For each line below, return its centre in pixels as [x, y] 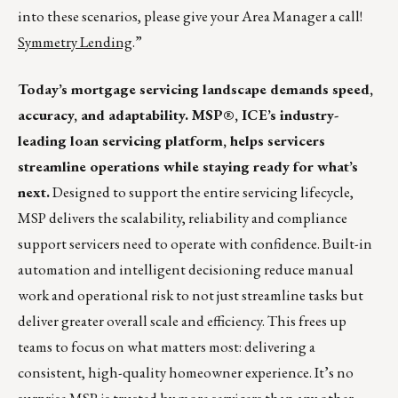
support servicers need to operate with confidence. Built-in [195, 244]
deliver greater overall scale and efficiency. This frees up [182, 321]
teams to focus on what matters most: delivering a [167, 347]
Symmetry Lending [75, 42]
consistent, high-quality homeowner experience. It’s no [186, 373]
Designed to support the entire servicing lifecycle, [202, 192]
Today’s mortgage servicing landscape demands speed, [195, 89]
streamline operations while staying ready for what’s [188, 167]
